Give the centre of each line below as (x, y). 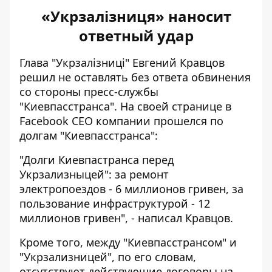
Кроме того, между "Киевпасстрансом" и (128, 243)
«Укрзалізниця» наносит (136, 16)
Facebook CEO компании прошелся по (121, 121)
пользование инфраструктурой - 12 (115, 204)
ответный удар (136, 36)
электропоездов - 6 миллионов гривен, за (131, 189)
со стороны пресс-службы (89, 92)
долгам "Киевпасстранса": (89, 136)
